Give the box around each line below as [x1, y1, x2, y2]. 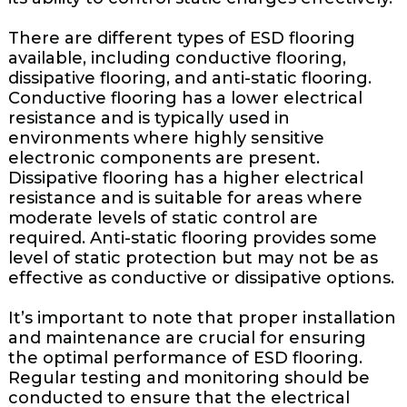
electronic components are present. [7, 148, 320, 169]
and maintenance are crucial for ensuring [7, 328, 366, 349]
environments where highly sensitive [7, 128, 324, 149]
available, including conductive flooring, [7, 48, 346, 69]
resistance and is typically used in [7, 108, 290, 129]
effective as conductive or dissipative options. [7, 268, 394, 289]
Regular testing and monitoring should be [7, 368, 370, 389]
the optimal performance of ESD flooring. [7, 348, 362, 369]
